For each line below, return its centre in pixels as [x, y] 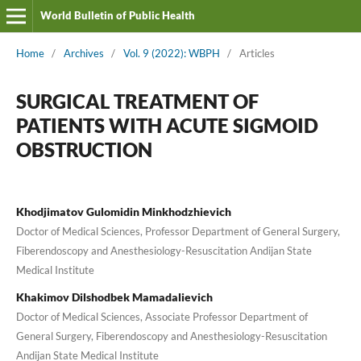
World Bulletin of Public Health [117, 15]
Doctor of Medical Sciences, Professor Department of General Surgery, [178, 231]
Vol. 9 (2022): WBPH [171, 53]
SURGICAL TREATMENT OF [137, 101]
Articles [257, 53]
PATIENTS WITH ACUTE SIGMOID [167, 125]
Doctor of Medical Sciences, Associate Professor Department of [162, 316]
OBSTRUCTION [84, 149]
